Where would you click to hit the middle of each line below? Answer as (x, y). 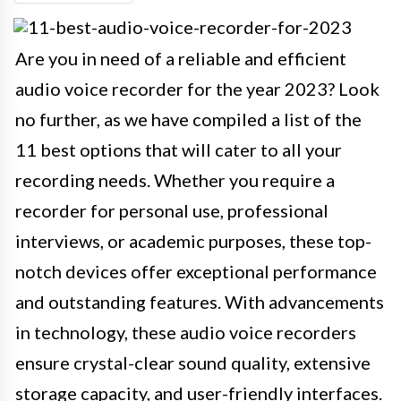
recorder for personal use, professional (172, 210)
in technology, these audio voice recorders (186, 332)
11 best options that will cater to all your (179, 149)
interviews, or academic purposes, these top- (193, 241)
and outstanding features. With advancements (200, 302)
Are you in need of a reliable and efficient (181, 58)
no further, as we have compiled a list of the (188, 119)
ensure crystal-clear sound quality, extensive (193, 363)
